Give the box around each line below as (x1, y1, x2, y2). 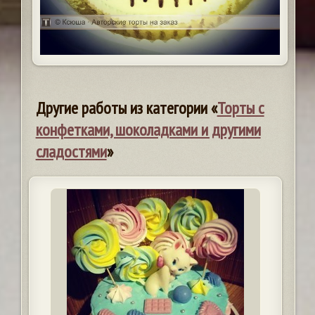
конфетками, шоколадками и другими (35, 118, 261, 141)
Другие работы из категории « (35, 96, 217, 119)
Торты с (217, 96, 264, 119)
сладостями (35, 140, 107, 162)
